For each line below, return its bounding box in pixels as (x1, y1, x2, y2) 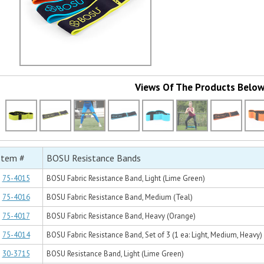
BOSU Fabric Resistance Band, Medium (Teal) (47, 192, 193, 203)
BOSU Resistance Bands (47, 152, 141, 164)
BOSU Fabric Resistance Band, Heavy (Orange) (47, 211, 196, 222)
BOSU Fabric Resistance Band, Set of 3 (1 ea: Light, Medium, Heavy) (47, 230, 262, 240)
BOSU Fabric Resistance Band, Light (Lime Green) (47, 173, 205, 184)
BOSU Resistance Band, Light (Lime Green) (47, 249, 184, 259)
